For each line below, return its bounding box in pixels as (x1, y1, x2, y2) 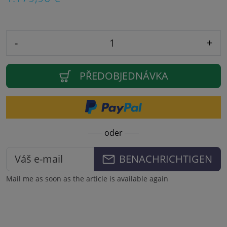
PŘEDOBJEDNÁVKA (80, 69, 168, 83)
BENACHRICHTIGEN (119, 152, 212, 166)
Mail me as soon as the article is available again (6, 174, 168, 184)
